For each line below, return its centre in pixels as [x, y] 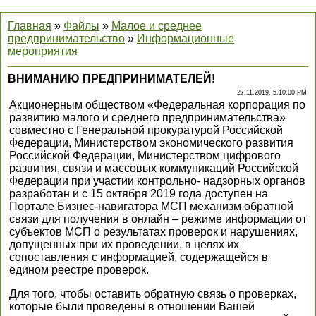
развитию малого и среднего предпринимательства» [147, 117]
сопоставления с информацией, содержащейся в [139, 257]
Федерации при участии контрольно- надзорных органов [157, 181]
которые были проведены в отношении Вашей [132, 306]
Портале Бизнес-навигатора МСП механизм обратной [151, 206]
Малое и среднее [157, 26]
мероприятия [43, 51]
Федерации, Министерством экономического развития [151, 143]
